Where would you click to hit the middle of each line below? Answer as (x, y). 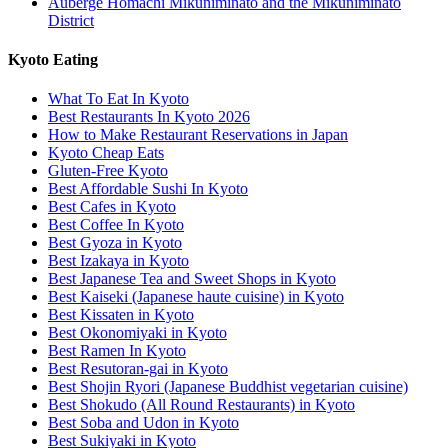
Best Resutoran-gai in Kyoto (138, 369)
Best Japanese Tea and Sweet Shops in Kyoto (192, 279)
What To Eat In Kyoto (118, 99)
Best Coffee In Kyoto (116, 225)
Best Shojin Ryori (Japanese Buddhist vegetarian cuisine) (228, 387)
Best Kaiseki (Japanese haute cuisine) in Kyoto (196, 297)
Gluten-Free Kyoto (108, 171)
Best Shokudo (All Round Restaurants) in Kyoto (201, 405)
